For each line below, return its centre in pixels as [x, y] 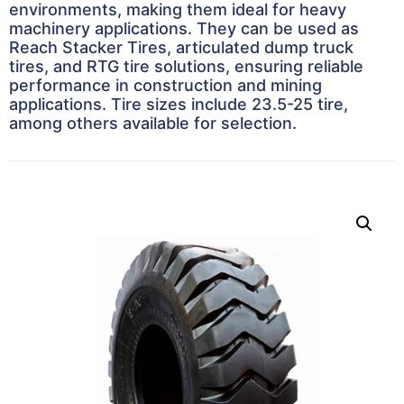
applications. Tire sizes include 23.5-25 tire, [179, 105]
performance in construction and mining [165, 86]
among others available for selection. [153, 124]
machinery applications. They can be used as [184, 29]
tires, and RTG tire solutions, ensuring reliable [186, 67]
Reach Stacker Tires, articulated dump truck [181, 48]
